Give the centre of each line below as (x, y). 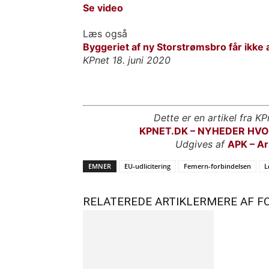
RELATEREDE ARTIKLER (145, 201)
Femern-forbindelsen (217, 166)
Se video (103, 8)
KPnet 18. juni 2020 (127, 60)
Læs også (105, 34)
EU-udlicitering (147, 166)
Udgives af (201, 144)
